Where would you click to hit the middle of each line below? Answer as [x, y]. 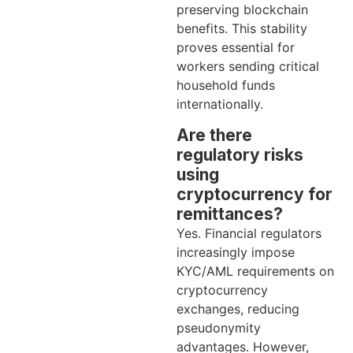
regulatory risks [240, 154]
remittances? [230, 214]
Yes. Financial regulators [249, 233]
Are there [214, 135]
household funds [226, 85]
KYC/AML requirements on [255, 271]
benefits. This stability [242, 29]
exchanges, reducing [238, 308]
